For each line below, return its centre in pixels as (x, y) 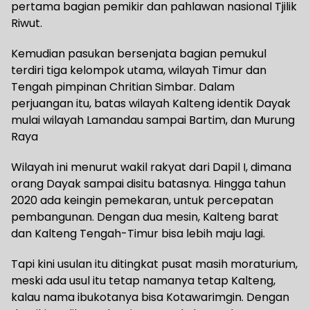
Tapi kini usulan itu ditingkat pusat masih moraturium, (154, 264)
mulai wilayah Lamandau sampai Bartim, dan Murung (153, 120)
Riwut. (27, 23)
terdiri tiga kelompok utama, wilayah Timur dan (139, 70)
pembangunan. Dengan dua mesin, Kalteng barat (145, 217)
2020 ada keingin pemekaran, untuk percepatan (142, 200)
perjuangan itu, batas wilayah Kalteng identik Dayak (151, 103)
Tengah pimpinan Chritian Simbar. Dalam (123, 86)
